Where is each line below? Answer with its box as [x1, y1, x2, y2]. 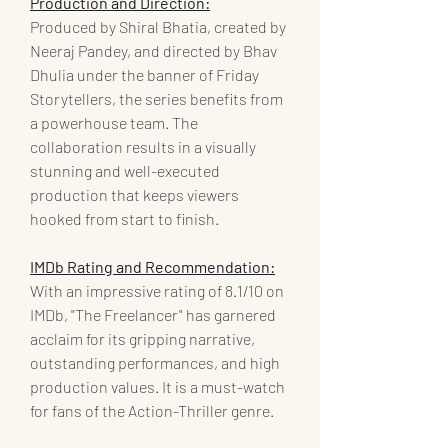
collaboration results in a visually [30, 136, 259, 156]
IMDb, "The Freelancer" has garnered [30, 304, 279, 324]
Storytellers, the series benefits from [30, 88, 286, 108]
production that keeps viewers [30, 184, 242, 204]
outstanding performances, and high [30, 352, 283, 372]
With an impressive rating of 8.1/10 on [30, 280, 287, 300]
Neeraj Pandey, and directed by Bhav [30, 40, 280, 60]
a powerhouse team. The [30, 112, 201, 132]
